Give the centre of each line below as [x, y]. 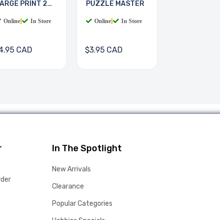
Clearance [68, 187]
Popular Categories [82, 204]
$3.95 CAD [104, 50]
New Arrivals [71, 169]
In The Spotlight [87, 149]
